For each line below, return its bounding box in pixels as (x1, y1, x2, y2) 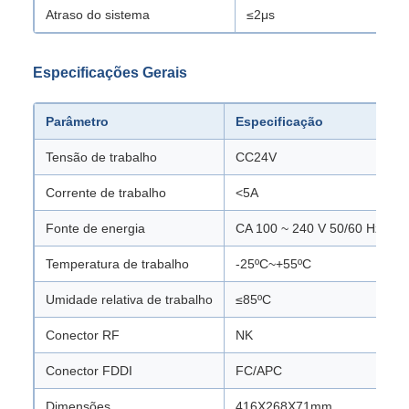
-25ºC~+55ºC (236, 257, 311, 271)
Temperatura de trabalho (46, 257, 189, 271)
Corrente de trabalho (46, 185, 166, 200)
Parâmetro (46, 114, 109, 129)
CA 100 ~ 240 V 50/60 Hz (236, 221, 382, 236)
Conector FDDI (46, 363, 132, 378)
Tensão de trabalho (46, 150, 157, 164)
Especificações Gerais (33, 65, 187, 80)
